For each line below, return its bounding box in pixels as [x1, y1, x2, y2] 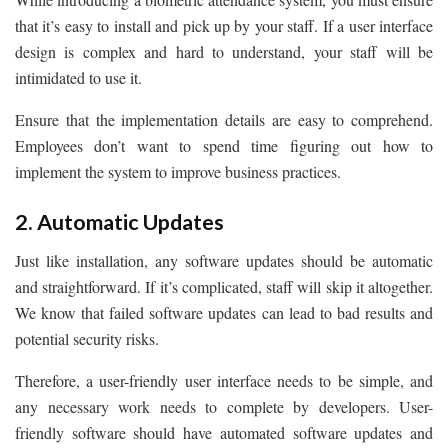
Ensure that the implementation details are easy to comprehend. [15, 109, 433, 131]
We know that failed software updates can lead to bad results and [15, 301, 433, 323]
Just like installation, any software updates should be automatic [15, 249, 433, 271]
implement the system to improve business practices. [15, 161, 341, 183]
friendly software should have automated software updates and [15, 421, 433, 443]
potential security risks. [15, 327, 159, 349]
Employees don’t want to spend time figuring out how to [15, 135, 433, 157]
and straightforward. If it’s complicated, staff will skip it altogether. [15, 275, 433, 297]
